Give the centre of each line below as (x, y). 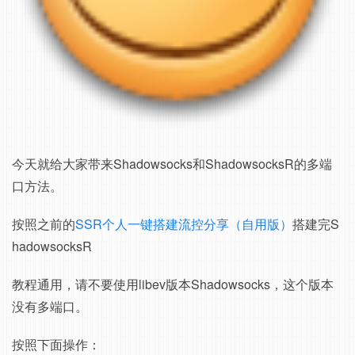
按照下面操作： (56, 344)
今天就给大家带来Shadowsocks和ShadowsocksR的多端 (172, 164)
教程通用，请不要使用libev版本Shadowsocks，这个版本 (173, 284)
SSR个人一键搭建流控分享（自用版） (184, 224)
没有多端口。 (50, 306)
